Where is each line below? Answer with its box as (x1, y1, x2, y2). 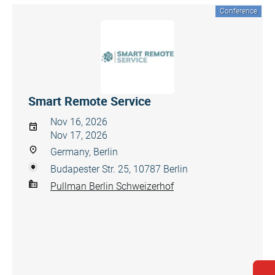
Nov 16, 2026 (50, 116, 107, 128)
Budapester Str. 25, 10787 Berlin (50, 163, 188, 175)
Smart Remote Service (28, 93, 151, 109)
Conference (220, 7, 257, 15)
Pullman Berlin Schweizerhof (50, 180, 174, 192)
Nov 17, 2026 (50, 130, 107, 141)
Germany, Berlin (50, 146, 118, 158)
